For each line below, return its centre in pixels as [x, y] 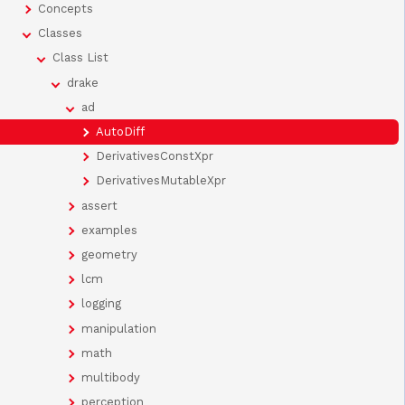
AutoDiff [120, 132]
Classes [60, 33]
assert [99, 205]
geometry [109, 254]
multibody [111, 377]
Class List [80, 58]
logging [101, 304]
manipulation [119, 328]
